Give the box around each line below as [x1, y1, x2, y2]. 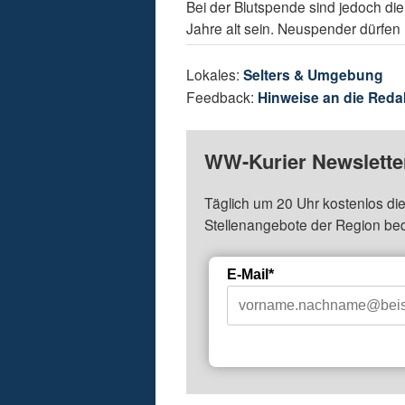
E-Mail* [227, 267, 275, 283]
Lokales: [186, 64, 244, 85]
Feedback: [186, 87, 259, 108]
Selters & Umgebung [243, 64, 384, 86]
